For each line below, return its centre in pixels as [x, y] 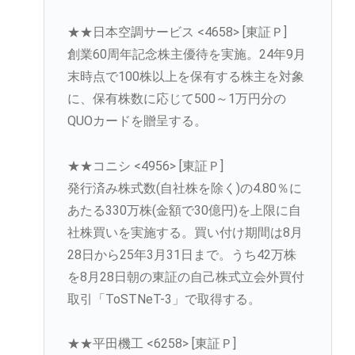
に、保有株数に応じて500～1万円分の [176, 98]
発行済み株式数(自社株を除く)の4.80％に [184, 188]
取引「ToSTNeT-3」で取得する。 [164, 299]
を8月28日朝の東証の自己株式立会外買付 [185, 277]
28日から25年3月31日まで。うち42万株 [181, 254]
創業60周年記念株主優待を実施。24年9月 [186, 54]
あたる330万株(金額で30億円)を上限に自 [184, 210]
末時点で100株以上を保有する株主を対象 [185, 76]
